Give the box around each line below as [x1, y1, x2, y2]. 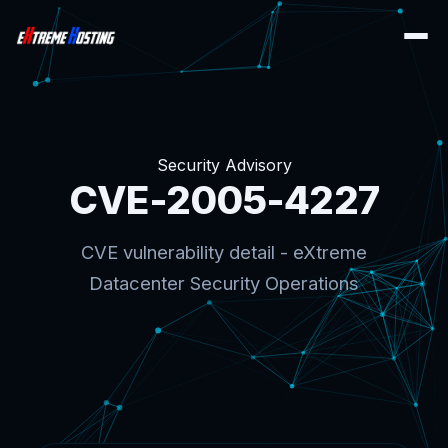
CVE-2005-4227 [68, 177, 380, 223]
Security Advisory [156, 155, 292, 175]
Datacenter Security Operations [89, 272, 359, 294]
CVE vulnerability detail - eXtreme [81, 241, 367, 263]
